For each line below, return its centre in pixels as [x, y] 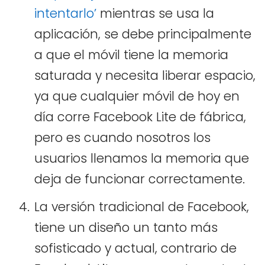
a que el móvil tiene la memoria [131, 54]
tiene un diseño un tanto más [126, 227]
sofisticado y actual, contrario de [135, 248]
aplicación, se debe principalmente [143, 34]
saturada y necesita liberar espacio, [145, 75]
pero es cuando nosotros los [122, 137]
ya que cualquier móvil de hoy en [137, 96]
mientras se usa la [155, 13]
